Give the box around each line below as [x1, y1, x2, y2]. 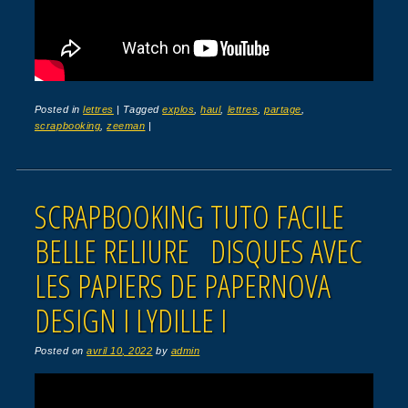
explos [162, 103, 195, 115]
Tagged [123, 103, 163, 115]
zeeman [107, 119, 146, 131]
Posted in [34, 103, 84, 115]
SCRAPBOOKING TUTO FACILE [34, 195, 344, 239]
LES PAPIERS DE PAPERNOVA [34, 264, 331, 308]
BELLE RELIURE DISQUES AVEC [34, 229, 362, 273]
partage [264, 103, 301, 115]
